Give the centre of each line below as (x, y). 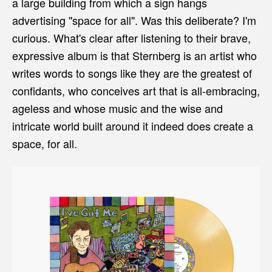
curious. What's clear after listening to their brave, (131, 38)
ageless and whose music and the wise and (117, 108)
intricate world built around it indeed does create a (133, 126)
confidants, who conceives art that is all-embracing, (136, 90)
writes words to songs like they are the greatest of (132, 73)
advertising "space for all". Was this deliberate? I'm (134, 20)
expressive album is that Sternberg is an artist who (134, 55)
